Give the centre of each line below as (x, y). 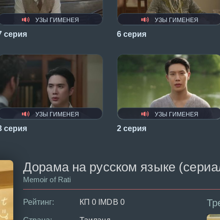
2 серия (132, 128)
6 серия (132, 34)
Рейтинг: (39, 202)
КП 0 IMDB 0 (102, 202)
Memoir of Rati (47, 179)
